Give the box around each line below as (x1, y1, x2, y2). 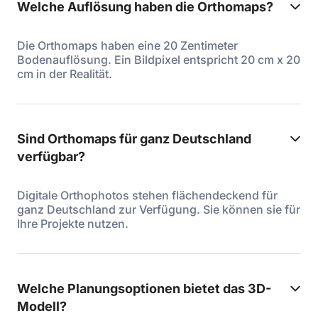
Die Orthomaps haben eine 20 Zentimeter (17, 38, 238, 53)
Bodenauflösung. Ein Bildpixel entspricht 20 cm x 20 (17, 53, 300, 67)
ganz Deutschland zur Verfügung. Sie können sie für (17, 202, 300, 216)
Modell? (17, 299, 67, 314)
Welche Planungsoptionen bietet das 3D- (17, 281, 271, 296)
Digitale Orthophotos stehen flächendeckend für (17, 188, 278, 202)
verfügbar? (17, 149, 85, 164)
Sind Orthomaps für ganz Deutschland (17, 131, 251, 146)
